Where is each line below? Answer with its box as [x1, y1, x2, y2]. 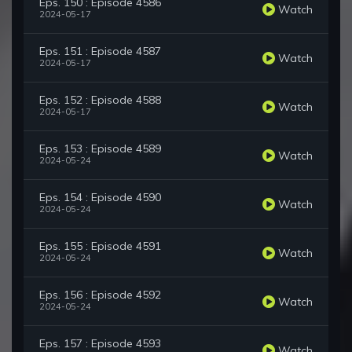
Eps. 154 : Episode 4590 [39, 190, 161, 205]
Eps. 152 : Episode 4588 [39, 93, 161, 108]
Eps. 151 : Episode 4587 [39, 44, 161, 59]
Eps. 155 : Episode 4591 [39, 239, 161, 254]
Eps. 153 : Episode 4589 [39, 141, 161, 156]
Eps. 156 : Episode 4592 [39, 288, 161, 302]
